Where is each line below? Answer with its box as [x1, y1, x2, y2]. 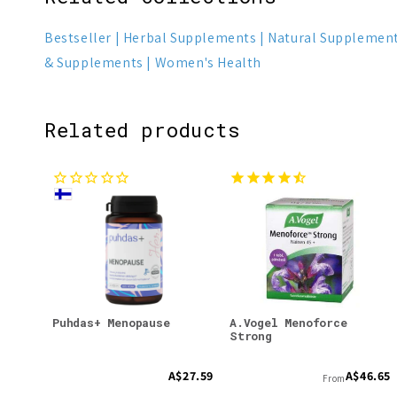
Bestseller [44, 27, 112, 47]
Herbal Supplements [122, 27, 257, 47]
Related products [44, 116, 241, 143]
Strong [230, 328, 272, 344]
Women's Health [154, 52, 261, 72]
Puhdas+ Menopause [52, 315, 170, 331]
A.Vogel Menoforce [230, 315, 347, 331]
